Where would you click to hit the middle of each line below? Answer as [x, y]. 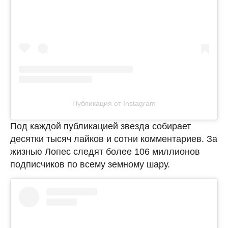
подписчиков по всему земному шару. [90, 165]
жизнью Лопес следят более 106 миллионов [105, 152]
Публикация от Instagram [114, 104]
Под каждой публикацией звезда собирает [101, 126]
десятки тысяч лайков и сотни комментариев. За [114, 139]
